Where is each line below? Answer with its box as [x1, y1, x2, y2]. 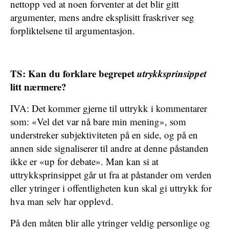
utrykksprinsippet [137, 66, 207, 80]
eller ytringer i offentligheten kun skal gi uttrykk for [10, 181, 212, 194]
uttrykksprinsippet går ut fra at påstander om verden [10, 168, 212, 181]
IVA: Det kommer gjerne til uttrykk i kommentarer [10, 102, 207, 114]
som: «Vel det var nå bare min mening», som [10, 115, 186, 128]
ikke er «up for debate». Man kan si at [10, 155, 158, 168]
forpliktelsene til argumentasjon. [10, 24, 135, 37]
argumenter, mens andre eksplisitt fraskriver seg [10, 11, 194, 24]
